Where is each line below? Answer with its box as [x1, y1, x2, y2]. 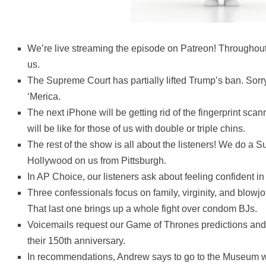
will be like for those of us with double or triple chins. [27, 123, 246, 134]
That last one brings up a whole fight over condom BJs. [27, 204, 258, 214]
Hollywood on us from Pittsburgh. [27, 156, 167, 166]
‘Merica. [27, 91, 61, 102]
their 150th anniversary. [27, 236, 126, 246]
